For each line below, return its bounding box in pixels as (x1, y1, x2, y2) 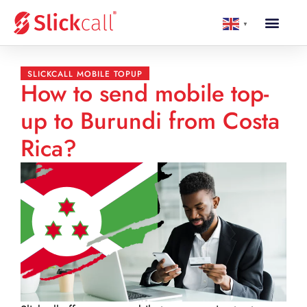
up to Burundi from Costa (21, 104, 280, 138)
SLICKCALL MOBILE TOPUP (27, 68, 143, 80)
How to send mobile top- (21, 77, 269, 110)
